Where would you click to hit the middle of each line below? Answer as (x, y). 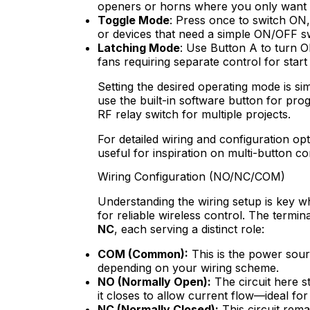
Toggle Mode (134, 20)
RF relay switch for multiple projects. (194, 115)
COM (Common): (143, 254)
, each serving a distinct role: (189, 229)
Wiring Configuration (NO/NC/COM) (191, 176)
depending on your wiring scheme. (188, 267)
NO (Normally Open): (154, 281)
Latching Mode (139, 48)
